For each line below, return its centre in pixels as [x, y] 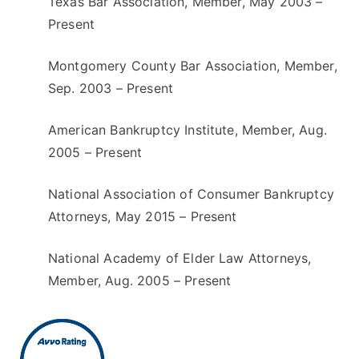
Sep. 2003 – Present [111, 88]
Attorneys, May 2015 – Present [143, 216]
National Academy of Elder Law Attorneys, [180, 258]
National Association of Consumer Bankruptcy [191, 194]
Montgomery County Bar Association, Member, [193, 66]
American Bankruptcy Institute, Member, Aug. [188, 130]
